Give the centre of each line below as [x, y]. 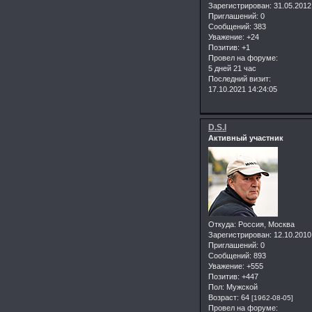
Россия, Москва [265, 224]
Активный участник [246, 138]
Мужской [241, 287]
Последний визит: [240, 79]
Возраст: [224, 297]
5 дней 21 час [232, 69]
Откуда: [222, 224]
